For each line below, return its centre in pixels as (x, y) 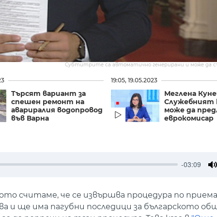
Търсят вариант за (48, 93)
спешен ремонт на (47, 101)
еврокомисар (189, 118)
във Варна (30, 118)
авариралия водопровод (57, 110)
